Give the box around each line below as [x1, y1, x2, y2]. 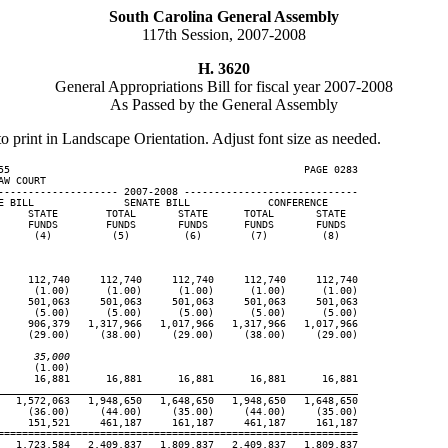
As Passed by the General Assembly [110, 96, 338, 113]
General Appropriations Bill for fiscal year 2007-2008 [55, 78, 393, 95]
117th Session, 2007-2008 [142, 26, 306, 43]
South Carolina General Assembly [109, 8, 339, 25]
